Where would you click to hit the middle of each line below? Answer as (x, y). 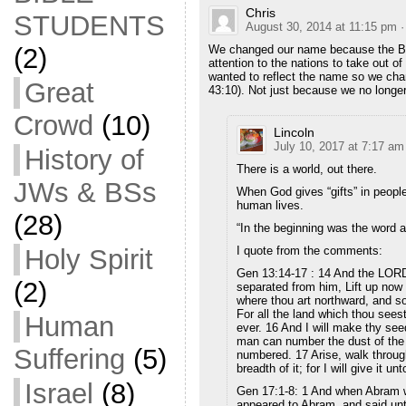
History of (84, 160)
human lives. (270, 206)
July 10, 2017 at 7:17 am (338, 147)
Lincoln (294, 133)
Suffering (69, 359)
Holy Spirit (88, 260)
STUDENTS (89, 26)
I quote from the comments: (309, 251)
